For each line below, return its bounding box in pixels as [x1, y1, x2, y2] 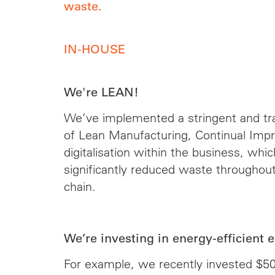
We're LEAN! [63, 85, 139, 99]
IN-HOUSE [63, 42, 125, 56]
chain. [63, 179, 96, 194]
